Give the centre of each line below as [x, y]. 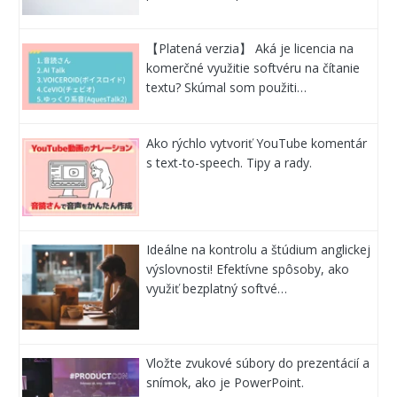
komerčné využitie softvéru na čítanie [253, 67]
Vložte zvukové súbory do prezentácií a [258, 363]
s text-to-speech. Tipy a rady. [230, 162]
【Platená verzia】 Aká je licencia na [250, 48]
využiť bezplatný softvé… [217, 289]
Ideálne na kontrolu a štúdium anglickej [259, 250]
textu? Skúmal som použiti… [227, 87]
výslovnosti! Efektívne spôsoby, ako [248, 269]
